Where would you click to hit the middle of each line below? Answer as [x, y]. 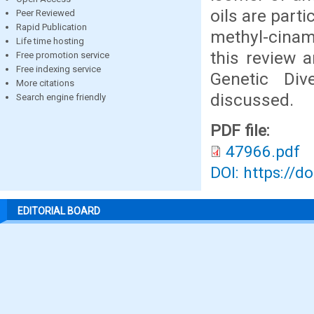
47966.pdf [263, 152]
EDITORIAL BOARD [59, 211]
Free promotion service [63, 55]
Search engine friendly [61, 97]
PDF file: [242, 131]
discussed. [252, 100]
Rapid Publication [52, 27]
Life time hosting [50, 41]
